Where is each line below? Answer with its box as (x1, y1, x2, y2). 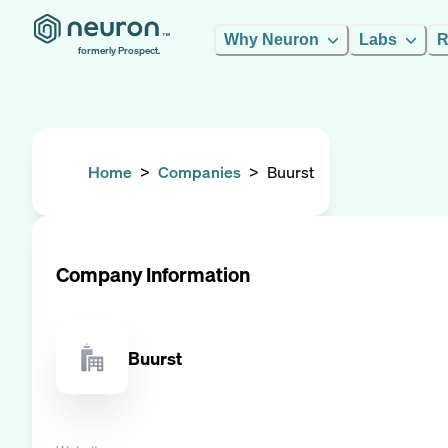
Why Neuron (224, 31, 319, 48)
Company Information (56, 261, 250, 288)
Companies (158, 161, 241, 183)
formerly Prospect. (78, 44, 160, 57)
